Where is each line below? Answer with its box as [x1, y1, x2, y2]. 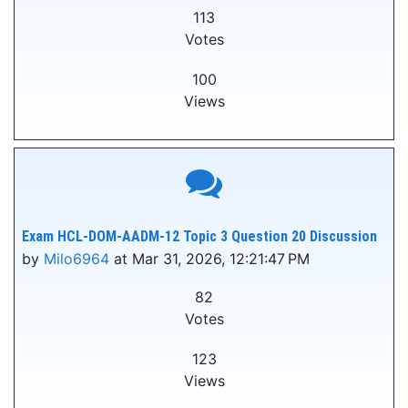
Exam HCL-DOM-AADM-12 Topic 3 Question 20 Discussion [22, 228, 377, 245]
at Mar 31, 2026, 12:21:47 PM [109, 250, 310, 268]
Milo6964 [44, 250, 109, 268]
